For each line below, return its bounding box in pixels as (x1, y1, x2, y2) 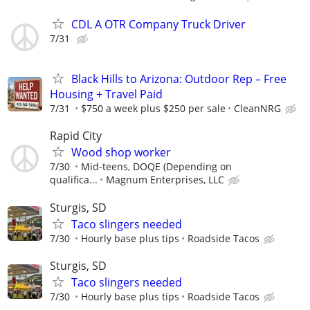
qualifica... (50, 173, 98, 187)
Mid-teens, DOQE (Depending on (81, 160, 232, 174)
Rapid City (50, 128, 102, 144)
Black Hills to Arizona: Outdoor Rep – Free (71, 71, 286, 87)
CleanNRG (234, 102, 281, 116)
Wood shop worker (71, 145, 171, 161)
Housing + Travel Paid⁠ (50, 86, 163, 102)
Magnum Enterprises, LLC (106, 173, 224, 187)
